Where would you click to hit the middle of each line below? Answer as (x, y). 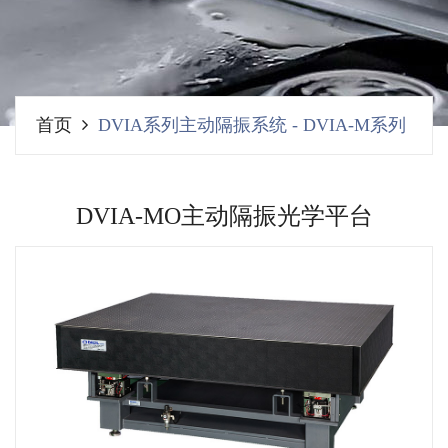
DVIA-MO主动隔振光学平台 (224, 216)
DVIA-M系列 (354, 125)
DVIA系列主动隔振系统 (192, 125)
